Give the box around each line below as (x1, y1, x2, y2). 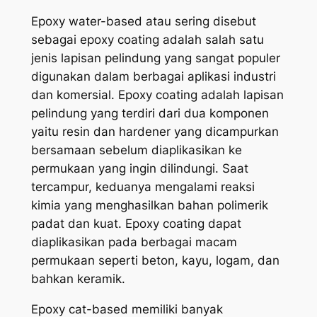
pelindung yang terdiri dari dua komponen (30, 106, 269, 121)
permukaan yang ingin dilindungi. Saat (30, 161, 248, 176)
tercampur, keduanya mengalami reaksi (30, 180, 255, 195)
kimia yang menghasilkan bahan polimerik (30, 198, 268, 213)
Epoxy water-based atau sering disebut (30, 14, 256, 29)
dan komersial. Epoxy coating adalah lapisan (30, 88, 284, 103)
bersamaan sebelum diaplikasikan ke (30, 143, 242, 158)
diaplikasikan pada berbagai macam (30, 235, 237, 250)
